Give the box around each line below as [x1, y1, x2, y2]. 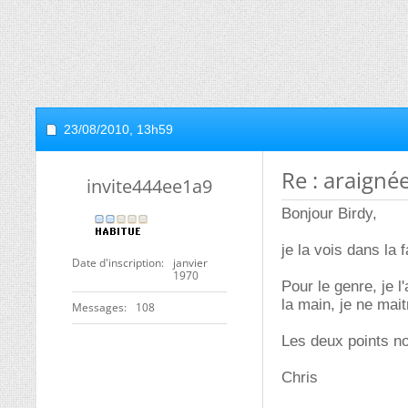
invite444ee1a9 [87, 174, 212, 199]
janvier [173, 255, 208, 270]
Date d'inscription [72, 255, 161, 270]
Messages [72, 300, 124, 315]
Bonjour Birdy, [281, 205, 377, 222]
